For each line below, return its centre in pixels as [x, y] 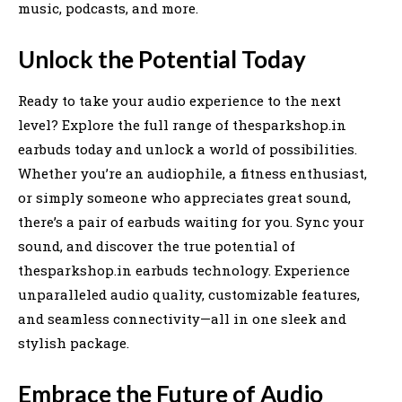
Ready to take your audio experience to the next [179, 100]
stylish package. [74, 342]
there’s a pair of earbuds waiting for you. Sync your [191, 221]
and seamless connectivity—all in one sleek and [182, 318]
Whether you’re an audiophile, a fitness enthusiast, [192, 173]
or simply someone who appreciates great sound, [184, 197]
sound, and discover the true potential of [157, 245]
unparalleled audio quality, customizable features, [189, 294]
